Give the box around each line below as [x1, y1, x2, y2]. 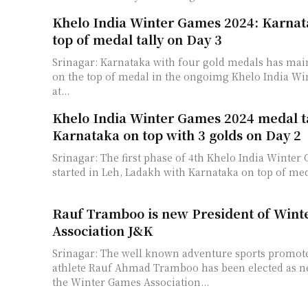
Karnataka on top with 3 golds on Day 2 [52, 126, 301, 144]
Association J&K [52, 221, 153, 240]
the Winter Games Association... [52, 275, 209, 289]
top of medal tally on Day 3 [52, 30, 222, 49]
